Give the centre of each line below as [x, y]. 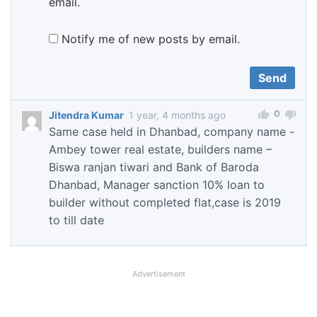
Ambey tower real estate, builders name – [160, 150]
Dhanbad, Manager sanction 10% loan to [157, 185]
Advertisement [158, 273]
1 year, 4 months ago [177, 115]
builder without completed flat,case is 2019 [165, 203]
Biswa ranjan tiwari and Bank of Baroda [154, 167]
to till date [76, 220]
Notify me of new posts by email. [151, 39]
